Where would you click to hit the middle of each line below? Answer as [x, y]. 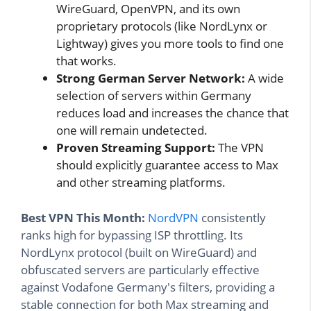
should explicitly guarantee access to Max [167, 165]
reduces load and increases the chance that [173, 113]
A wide [264, 78]
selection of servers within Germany [154, 96]
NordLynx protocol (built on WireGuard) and [139, 252]
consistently [232, 217]
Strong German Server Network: [151, 78]
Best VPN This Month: [83, 217]
